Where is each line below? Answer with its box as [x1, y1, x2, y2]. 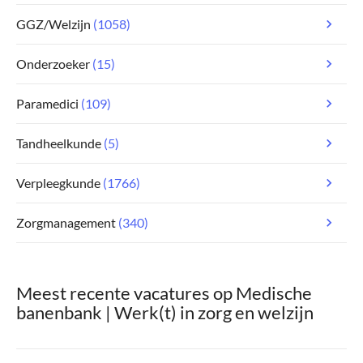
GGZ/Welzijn [16, 16, 91, 32]
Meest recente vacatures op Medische [16, 282, 312, 304]
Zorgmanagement [16, 215, 116, 230]
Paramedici [16, 96, 79, 111]
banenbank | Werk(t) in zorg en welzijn [16, 301, 314, 323]
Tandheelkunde [16, 135, 101, 151]
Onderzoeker [16, 56, 90, 71]
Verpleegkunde [16, 175, 100, 190]
